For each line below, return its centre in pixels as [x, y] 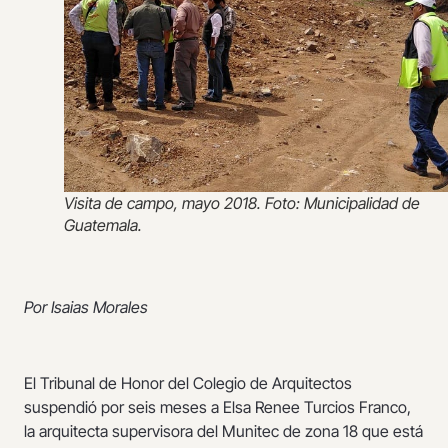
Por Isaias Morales [86, 306]
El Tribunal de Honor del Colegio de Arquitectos [188, 383]
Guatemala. [103, 225]
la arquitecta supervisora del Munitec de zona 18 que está [223, 431]
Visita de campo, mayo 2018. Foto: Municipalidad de [242, 203]
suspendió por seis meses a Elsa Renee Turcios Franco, [217, 407]
